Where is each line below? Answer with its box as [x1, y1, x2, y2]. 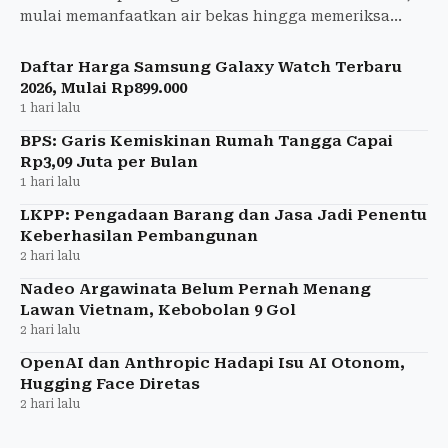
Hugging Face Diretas [20, 375, 200, 394]
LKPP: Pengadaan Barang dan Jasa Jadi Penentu [20, 206, 427, 225]
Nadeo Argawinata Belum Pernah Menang [20, 280, 371, 299]
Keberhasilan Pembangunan [20, 227, 258, 246]
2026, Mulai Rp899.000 [20, 79, 187, 98]
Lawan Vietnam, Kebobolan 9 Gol [20, 301, 296, 320]
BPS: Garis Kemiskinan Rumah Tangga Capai [20, 132, 393, 151]
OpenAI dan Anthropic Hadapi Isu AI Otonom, [20, 354, 405, 373]
